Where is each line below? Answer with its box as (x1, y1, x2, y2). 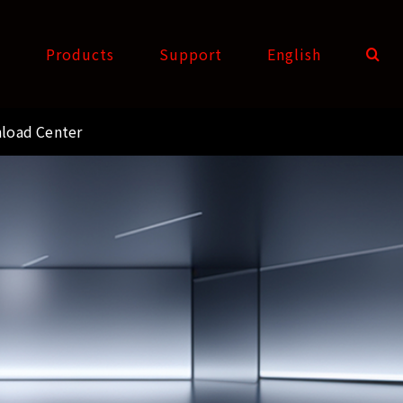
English (267, 43, 321, 65)
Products (46, 43, 114, 65)
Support (159, 43, 222, 65)
